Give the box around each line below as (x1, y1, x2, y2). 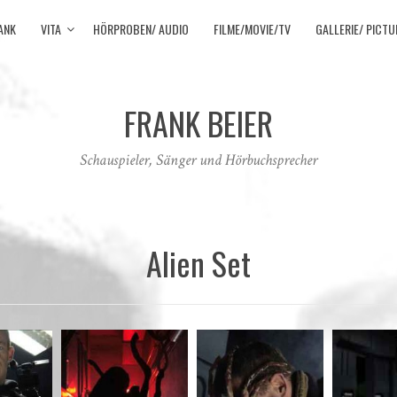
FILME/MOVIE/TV (214, 19, 291, 38)
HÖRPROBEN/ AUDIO (93, 19, 189, 38)
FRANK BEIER (124, 98, 273, 146)
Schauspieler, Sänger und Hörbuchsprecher (80, 150, 317, 170)
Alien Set (146, 239, 251, 286)
